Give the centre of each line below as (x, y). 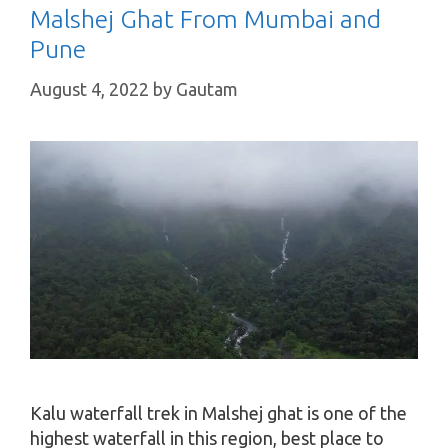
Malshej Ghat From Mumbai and (205, 19)
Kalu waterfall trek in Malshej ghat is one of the (218, 413)
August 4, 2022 (89, 89)
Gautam (207, 89)
